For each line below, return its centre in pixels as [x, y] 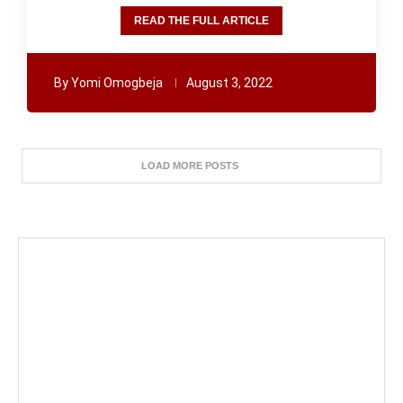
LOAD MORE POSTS [190, 166]
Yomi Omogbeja [117, 83]
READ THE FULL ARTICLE [201, 21]
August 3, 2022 [229, 83]
